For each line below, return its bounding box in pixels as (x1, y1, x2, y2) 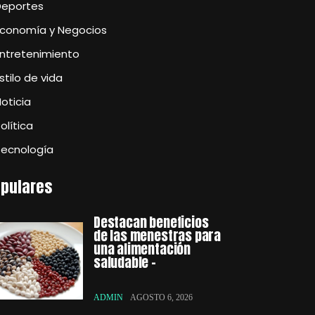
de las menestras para (94, 226, 221, 245)
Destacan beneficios (94, 212, 209, 232)
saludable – (94, 252, 156, 272)
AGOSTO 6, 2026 (130, 292, 193, 302)
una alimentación (94, 239, 191, 259)
